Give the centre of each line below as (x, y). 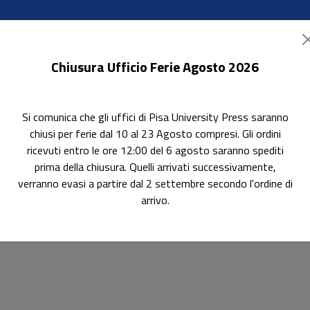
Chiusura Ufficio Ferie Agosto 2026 (155, 67)
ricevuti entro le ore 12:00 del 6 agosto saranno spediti (155, 150)
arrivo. (155, 200)
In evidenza (105, 133)
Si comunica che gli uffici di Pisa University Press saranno (155, 117)
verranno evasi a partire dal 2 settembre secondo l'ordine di (155, 183)
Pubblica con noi (179, 133)
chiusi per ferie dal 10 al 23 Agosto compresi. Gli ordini (155, 134)
